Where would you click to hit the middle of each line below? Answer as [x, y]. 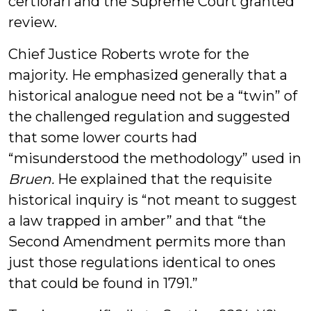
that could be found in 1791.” [103, 283]
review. [33, 22]
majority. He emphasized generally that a [148, 75]
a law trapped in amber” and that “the [137, 221]
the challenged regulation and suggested [149, 117]
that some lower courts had [103, 137]
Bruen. [31, 179]
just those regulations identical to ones [142, 262]
